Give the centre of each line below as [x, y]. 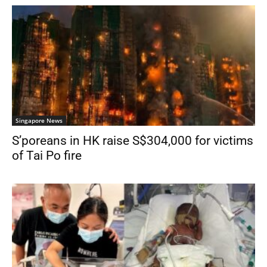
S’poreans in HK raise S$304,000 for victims [133, 140]
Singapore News [39, 120]
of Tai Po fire [47, 155]
